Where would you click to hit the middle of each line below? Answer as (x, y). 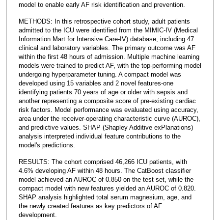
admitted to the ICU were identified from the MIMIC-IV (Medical (108, 30)
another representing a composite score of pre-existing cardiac (107, 101)
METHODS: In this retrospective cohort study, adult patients (104, 21)
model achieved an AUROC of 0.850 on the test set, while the (106, 179)
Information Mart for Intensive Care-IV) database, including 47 (106, 39)
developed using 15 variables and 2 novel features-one (96, 83)
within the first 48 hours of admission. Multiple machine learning (109, 56)
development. (38, 215)
